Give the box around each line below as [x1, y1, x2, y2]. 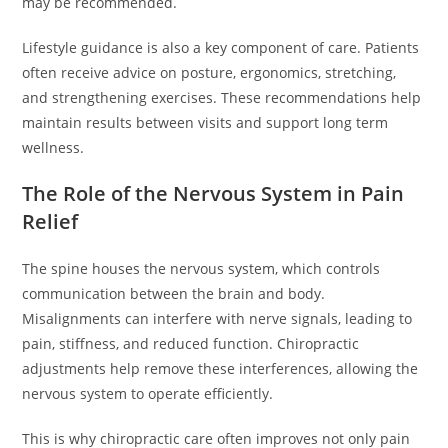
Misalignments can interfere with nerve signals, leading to [22, 309, 413, 328]
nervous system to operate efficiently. [22, 384, 274, 403]
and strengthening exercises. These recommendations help [22, 88, 422, 107]
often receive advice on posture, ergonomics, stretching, [22, 63, 397, 82]
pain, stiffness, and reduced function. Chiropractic [22, 334, 360, 353]
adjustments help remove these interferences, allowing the [22, 359, 419, 378]
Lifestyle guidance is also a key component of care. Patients [22, 38, 420, 57]
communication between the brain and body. [22, 284, 326, 303]
